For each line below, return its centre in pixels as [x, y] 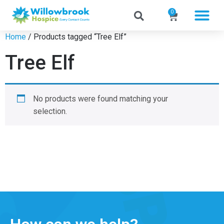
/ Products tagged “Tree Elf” [76, 37]
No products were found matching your [100, 99]
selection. [50, 111]
